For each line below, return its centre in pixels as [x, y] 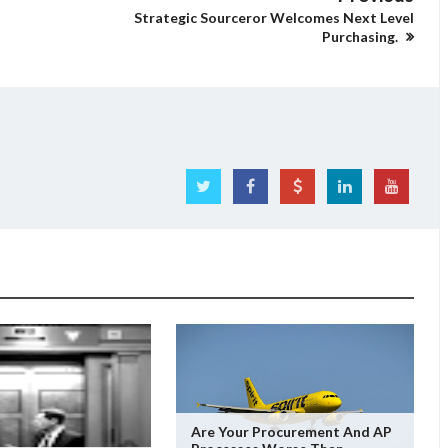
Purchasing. [361, 36]
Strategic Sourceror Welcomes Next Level [274, 17]
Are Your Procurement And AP [291, 431]
